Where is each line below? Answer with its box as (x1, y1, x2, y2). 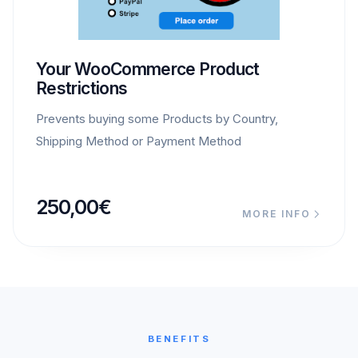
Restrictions (36, 78, 128, 98)
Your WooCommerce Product (36, 58, 260, 79)
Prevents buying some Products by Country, (36, 110, 278, 126)
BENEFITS (147, 332, 211, 344)
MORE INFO (242, 207, 311, 220)
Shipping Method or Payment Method (36, 133, 241, 149)
